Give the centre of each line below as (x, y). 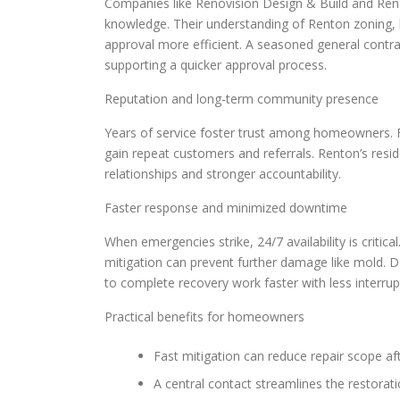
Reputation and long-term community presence (242, 99)
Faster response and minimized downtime (226, 208)
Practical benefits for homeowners (204, 317)
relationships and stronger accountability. (223, 174)
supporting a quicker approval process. (216, 65)
